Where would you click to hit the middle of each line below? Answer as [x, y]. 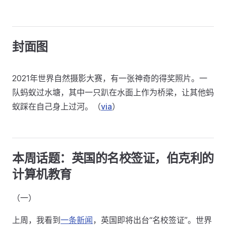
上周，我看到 [36, 220]
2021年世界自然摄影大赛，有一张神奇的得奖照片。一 [110, 78]
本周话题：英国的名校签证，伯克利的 [113, 158]
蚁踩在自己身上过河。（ [56, 106]
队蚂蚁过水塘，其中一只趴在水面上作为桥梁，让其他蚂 [113, 92]
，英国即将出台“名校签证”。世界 [152, 220]
